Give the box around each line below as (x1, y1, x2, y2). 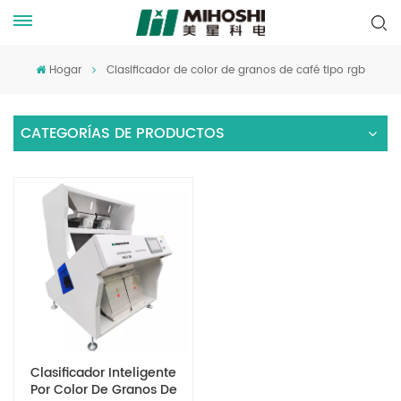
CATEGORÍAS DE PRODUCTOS (21, 122, 225, 145)
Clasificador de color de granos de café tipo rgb (106, 62, 365, 79)
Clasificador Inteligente (30, 362, 176, 384)
